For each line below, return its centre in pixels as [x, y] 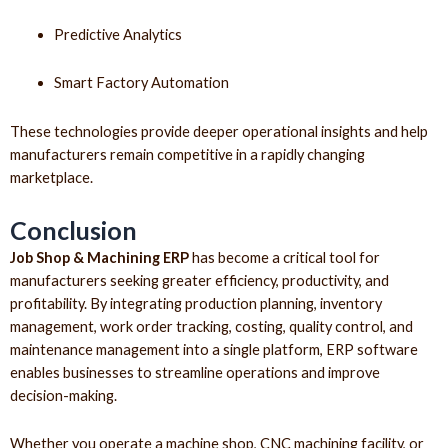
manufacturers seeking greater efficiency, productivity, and [199, 280]
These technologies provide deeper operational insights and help [219, 131]
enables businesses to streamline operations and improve [195, 372]
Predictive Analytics [117, 34]
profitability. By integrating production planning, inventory [196, 303]
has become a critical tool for [284, 257]
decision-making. [63, 395]
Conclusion [73, 229]
